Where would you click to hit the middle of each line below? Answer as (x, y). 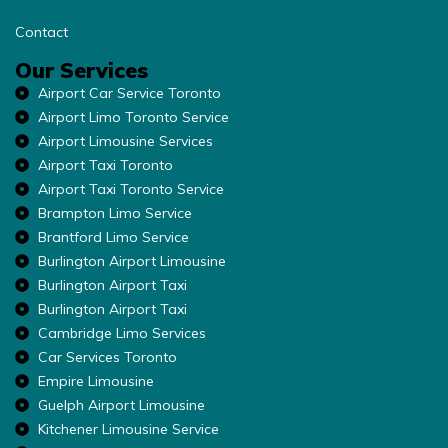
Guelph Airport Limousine (121, 404)
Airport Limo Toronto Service (133, 116)
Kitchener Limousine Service (128, 428)
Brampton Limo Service (114, 212)
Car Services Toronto (107, 356)
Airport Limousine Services (125, 140)
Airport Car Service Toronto (129, 92)
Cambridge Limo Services (121, 332)
